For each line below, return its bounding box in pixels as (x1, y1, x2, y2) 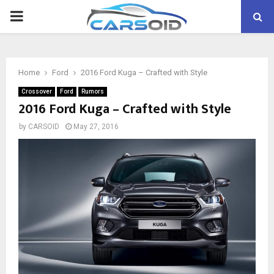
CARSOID (28, 122, 59, 131)
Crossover (21, 88, 52, 95)
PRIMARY (9, 7, 72, 24)
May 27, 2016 (73, 122, 119, 131)
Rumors (81, 88, 104, 95)
